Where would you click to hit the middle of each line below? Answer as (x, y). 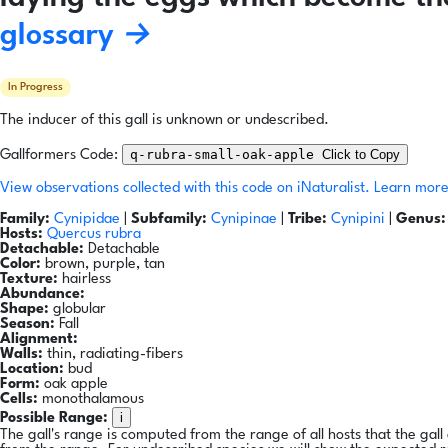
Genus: (421, 220)
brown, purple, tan (103, 265)
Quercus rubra (94, 235)
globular (77, 310)
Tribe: (307, 220)
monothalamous (91, 400)
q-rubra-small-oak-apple (226, 155)
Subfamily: (169, 220)
